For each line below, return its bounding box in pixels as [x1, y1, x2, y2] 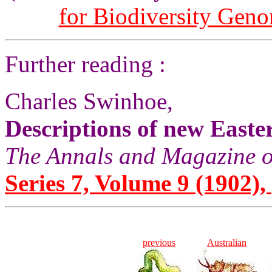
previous [143, 237, 175, 248]
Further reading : [5, 51, 166, 77]
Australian [207, 237, 246, 248]
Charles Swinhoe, [5, 88, 173, 114]
